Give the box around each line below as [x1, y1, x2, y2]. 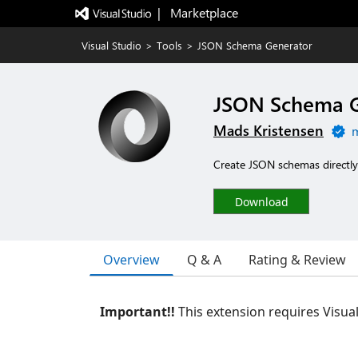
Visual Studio [82, 38, 141, 52]
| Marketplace [157, 4, 238, 21]
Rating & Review [249, 251, 346, 268]
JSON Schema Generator [197, 38, 312, 52]
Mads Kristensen [213, 121, 324, 140]
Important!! [100, 303, 175, 320]
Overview [103, 250, 160, 268]
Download [234, 194, 288, 209]
